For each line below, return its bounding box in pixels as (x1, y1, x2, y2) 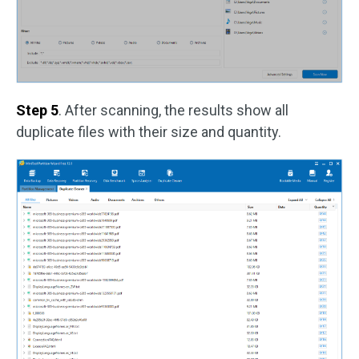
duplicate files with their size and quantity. (16, 123, 281, 140)
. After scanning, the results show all (58, 101, 288, 119)
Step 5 (16, 101, 58, 119)
